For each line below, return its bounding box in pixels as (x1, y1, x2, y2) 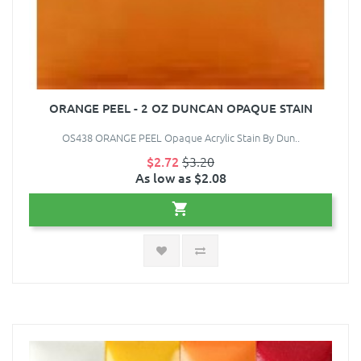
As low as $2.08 (135, 168, 226, 187)
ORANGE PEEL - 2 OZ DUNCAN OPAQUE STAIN (48, 100, 313, 117)
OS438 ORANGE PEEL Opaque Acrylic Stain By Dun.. (61, 130, 300, 146)
